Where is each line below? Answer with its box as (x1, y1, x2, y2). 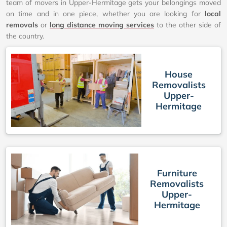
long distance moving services (50, 20, 154, 29)
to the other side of (154, 20, 221, 29)
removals (6, 20, 38, 29)
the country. (6, 31, 44, 41)
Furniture (157, 167, 197, 179)
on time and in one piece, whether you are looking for (6, 9, 205, 18)
